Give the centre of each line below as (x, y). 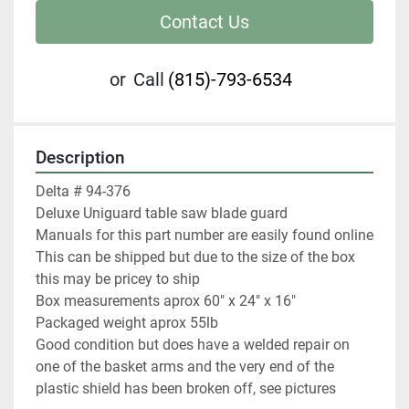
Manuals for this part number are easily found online (204, 236)
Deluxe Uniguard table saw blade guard (162, 214)
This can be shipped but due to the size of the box (195, 257)
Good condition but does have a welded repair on (193, 345)
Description (80, 158)
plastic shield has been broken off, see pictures (186, 389)
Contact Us (204, 22)
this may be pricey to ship (118, 279)
